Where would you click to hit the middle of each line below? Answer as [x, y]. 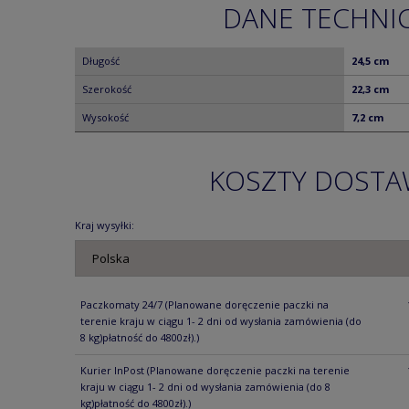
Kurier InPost [113, 371]
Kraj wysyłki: [105, 225]
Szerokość [107, 89]
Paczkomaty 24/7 [122, 304]
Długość [101, 60]
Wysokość [105, 117]
